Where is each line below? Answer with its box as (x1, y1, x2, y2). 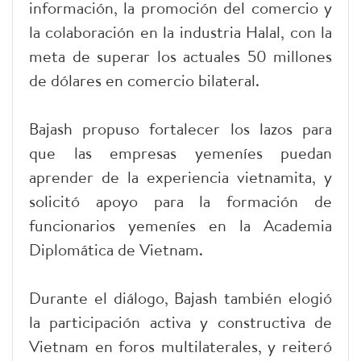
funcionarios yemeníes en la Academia (29, 214, 332, 236)
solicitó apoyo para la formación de (29, 189, 332, 212)
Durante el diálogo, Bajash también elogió (29, 286, 332, 309)
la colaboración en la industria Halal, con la (29, 20, 332, 43)
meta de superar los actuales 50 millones (29, 44, 332, 67)
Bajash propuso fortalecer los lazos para (29, 117, 332, 139)
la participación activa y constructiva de (29, 310, 332, 333)
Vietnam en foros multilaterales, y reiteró (29, 334, 332, 357)
